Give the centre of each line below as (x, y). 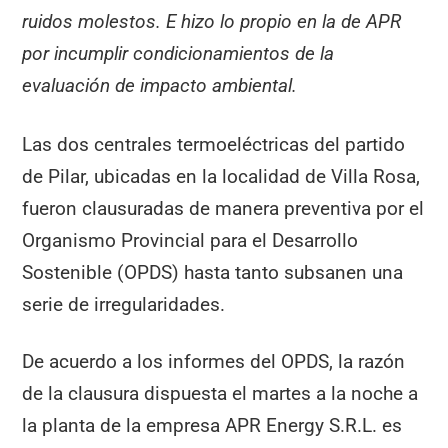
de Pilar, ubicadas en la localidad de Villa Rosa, (221, 176)
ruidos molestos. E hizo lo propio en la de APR (212, 21)
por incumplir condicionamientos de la (178, 53)
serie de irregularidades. (124, 304)
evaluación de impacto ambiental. (160, 85)
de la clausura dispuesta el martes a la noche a (220, 393)
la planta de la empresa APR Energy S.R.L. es (212, 425)
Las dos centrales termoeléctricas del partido (214, 144)
